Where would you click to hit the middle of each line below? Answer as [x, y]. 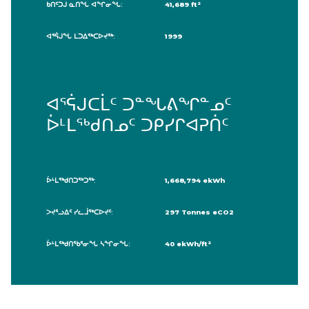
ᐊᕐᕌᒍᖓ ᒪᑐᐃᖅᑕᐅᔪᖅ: [81, 36]
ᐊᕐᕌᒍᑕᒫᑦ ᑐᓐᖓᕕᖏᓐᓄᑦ [139, 104]
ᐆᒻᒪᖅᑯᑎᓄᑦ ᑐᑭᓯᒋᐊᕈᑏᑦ [138, 125]
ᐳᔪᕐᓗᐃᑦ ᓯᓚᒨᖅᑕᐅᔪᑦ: [80, 212]
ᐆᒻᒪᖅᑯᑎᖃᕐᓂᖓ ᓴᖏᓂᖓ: [88, 243]
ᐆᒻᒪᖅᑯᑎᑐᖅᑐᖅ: [71, 180]
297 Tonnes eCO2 [199, 212]
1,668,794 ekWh [195, 180]
